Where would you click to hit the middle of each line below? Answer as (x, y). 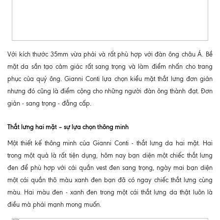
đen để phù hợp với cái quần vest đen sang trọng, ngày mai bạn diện (110, 167)
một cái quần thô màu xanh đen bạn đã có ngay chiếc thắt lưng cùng (110, 180)
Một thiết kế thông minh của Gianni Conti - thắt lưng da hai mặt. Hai (110, 143)
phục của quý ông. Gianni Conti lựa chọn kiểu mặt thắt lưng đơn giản (110, 79)
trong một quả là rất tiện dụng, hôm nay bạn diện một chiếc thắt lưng (110, 155)
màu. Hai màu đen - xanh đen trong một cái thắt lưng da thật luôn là (110, 192)
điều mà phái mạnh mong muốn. (54, 204)
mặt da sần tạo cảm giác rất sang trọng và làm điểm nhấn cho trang (110, 66)
